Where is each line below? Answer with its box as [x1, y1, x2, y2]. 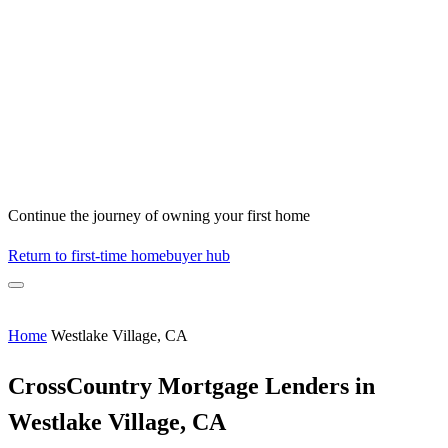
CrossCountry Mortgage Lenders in [8, 373, 375, 400]
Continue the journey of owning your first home [8, 207, 310, 225]
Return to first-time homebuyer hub [8, 247, 230, 265]
